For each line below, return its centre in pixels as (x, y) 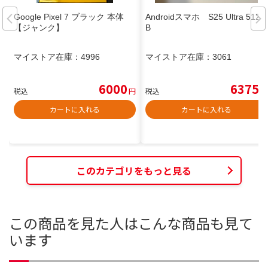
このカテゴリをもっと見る (134, 170)
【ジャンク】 (39, 28)
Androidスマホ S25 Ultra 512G (206, 17)
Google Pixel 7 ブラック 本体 (69, 17)
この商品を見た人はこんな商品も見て (131, 223)
